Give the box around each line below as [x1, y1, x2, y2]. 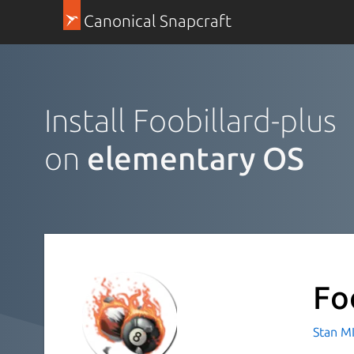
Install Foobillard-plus [44, 102, 337, 138]
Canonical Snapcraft [83, 12, 232, 30]
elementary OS [87, 140, 304, 176]
